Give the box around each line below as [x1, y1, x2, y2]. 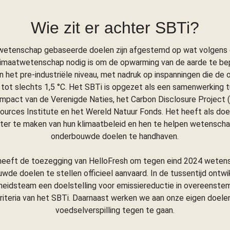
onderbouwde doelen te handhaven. [51, 131, 179, 141]
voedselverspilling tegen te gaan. [55, 205, 175, 215]
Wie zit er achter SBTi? [30, 18, 199, 37]
